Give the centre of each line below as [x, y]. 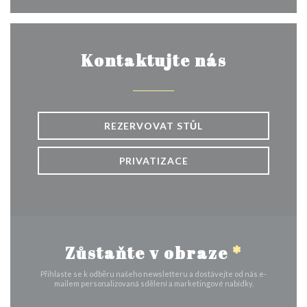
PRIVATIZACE [153, 161]
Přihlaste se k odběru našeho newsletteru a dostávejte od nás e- [153, 274]
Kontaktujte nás [153, 60]
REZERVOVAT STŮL [153, 126]
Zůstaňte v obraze [149, 253]
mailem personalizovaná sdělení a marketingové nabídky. [153, 283]
